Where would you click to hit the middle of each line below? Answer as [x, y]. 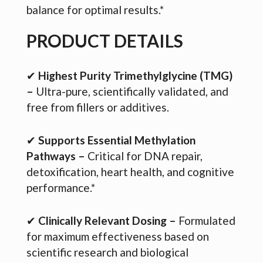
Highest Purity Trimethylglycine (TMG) [135, 75]
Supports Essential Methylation [117, 140]
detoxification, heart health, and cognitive [130, 171]
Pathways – [57, 156]
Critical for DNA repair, [145, 156]
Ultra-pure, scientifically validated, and [132, 91]
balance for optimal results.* [95, 9]
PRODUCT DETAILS [105, 40]
